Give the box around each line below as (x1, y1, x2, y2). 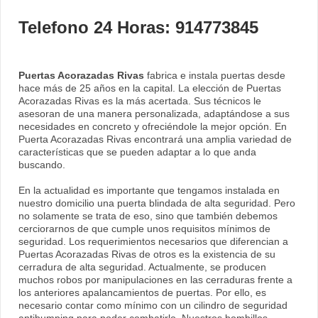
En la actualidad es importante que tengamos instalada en (18, 185, 280, 197)
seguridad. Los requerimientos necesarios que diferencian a (18, 236, 288, 248)
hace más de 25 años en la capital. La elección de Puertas (18, 82, 281, 94)
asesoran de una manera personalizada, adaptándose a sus (18, 108, 290, 120)
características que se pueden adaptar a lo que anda (18, 146, 256, 158)
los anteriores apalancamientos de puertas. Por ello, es (18, 287, 266, 299)
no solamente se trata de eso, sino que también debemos (18, 210, 278, 222)
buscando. (18, 159, 65, 171)
